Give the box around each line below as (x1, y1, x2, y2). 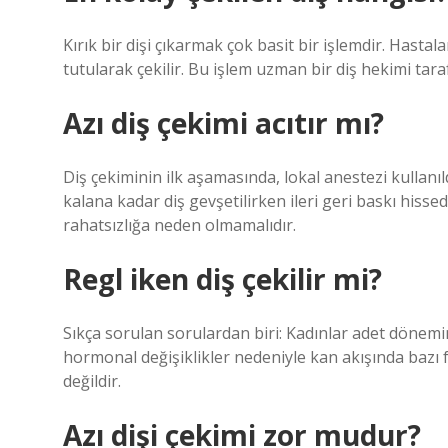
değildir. (63, 370, 121, 392)
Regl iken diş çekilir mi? (63, 260, 382, 298)
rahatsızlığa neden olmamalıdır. (63, 214, 296, 236)
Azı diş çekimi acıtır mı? (63, 104, 384, 142)
